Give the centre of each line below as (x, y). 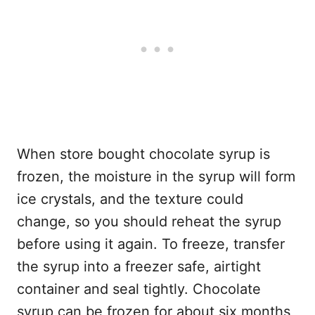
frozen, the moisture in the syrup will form (156, 177)
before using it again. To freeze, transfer (151, 244)
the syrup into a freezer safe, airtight (139, 267)
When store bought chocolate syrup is (143, 154)
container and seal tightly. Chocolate (139, 289)
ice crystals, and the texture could (130, 199)
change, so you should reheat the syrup (149, 222)
